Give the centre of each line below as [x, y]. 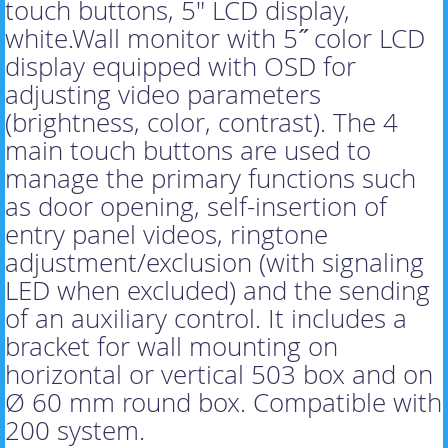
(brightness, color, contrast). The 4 [201, 123]
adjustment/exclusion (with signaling [214, 263]
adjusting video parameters [163, 95]
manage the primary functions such [210, 179]
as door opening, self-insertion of [196, 207]
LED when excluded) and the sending [217, 291]
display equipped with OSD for [180, 67]
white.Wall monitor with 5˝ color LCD [215, 39]
